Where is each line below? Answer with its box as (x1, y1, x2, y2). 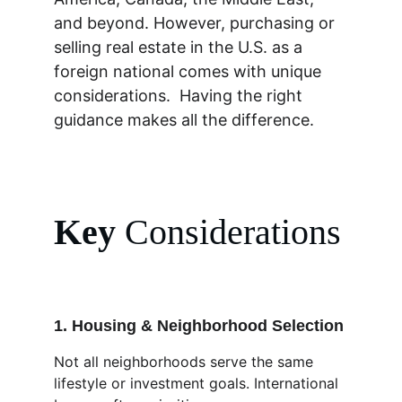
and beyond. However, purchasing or (54, 13, 339, 32)
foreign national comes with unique (54, 62, 326, 81)
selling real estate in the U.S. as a (54, 38, 307, 57)
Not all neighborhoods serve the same (54, 353, 318, 371)
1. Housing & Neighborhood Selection (54, 317, 344, 335)
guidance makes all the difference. (54, 110, 314, 129)
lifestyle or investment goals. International (54, 374, 343, 392)
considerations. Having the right (54, 86, 307, 105)
